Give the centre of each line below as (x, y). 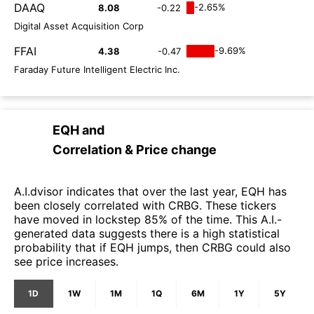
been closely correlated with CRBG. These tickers (145, 205)
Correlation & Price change (135, 149)
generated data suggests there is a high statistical (147, 233)
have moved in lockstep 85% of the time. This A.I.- (148, 219)
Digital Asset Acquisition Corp (79, 26)
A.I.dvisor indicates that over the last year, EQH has (150, 191)
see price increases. (66, 261)
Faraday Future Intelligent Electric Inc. (97, 69)
